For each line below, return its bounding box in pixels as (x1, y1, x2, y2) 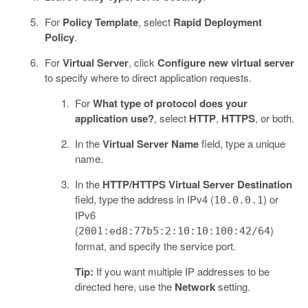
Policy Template (62, 14, 138, 30)
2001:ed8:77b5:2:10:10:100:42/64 (78, 225, 270, 238)
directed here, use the (75, 279, 175, 294)
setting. (215, 279, 250, 294)
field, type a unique (199, 136, 285, 151)
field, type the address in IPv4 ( (75, 192, 214, 207)
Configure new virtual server (157, 55, 294, 71)
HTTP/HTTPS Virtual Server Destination (102, 177, 292, 192)
